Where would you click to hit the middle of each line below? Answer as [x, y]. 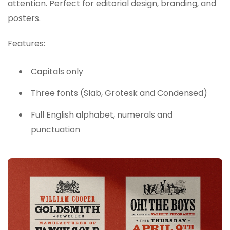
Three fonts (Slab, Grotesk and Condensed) [119, 93]
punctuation [55, 129]
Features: [26, 43]
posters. [24, 18]
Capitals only [57, 72]
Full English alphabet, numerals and [102, 114]
